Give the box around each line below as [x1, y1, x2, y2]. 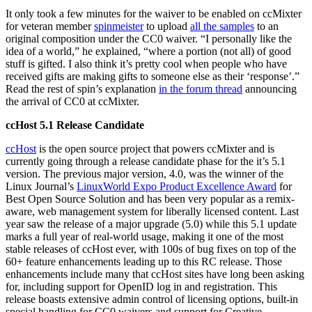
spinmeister [94, 19, 143, 32]
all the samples [190, 19, 254, 32]
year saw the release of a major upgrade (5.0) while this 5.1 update [6, 217, 297, 230]
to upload [143, 19, 190, 32]
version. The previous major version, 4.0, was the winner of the [6, 167, 283, 180]
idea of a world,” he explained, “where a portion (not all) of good [6, 45, 291, 57]
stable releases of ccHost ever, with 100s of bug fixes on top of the [6, 242, 296, 255]
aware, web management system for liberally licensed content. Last [6, 205, 299, 217]
